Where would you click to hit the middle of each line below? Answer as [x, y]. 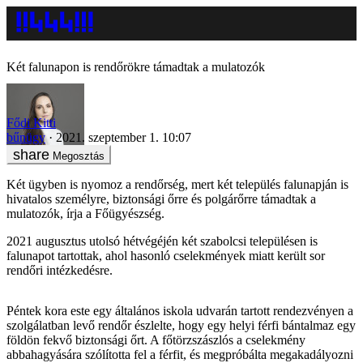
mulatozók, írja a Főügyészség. [85, 213]
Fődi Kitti [31, 122]
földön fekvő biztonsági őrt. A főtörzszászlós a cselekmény [156, 340]
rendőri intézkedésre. [60, 270]
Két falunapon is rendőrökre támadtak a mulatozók [136, 67]
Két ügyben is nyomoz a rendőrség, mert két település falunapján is [177, 184]
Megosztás [79, 156]
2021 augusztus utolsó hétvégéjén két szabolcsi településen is [162, 241]
